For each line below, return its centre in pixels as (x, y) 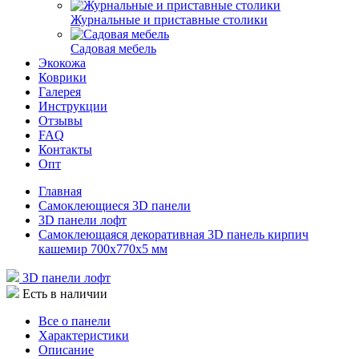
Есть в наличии (65, 294)
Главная (60, 191)
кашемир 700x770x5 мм (103, 249)
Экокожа (62, 63)
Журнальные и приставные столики (169, 20)
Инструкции (73, 106)
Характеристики (84, 335)
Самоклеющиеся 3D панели (115, 206)
